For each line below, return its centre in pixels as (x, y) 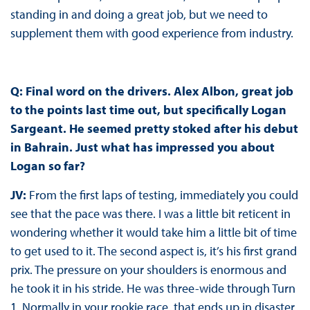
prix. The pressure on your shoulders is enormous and (148, 270)
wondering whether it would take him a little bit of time (153, 232)
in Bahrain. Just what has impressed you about (142, 147)
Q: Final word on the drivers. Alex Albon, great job (152, 91)
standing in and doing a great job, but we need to (139, 15)
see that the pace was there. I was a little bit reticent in (150, 214)
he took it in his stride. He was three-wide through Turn (153, 289)
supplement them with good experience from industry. (152, 33)
